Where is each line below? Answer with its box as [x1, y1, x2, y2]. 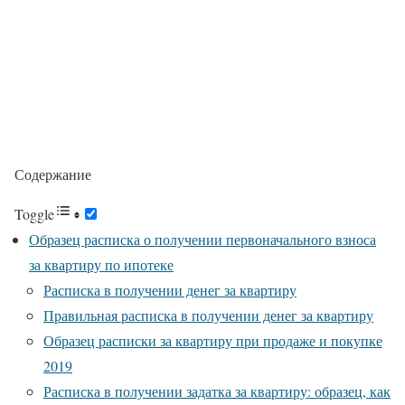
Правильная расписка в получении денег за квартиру [43, 305, 373, 325]
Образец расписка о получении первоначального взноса [29, 229, 376, 249]
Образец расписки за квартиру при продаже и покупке [43, 330, 382, 350]
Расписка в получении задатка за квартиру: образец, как [43, 381, 391, 400]
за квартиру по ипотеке [29, 254, 174, 274]
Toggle [14, 203, 54, 223]
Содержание [14, 164, 91, 184]
